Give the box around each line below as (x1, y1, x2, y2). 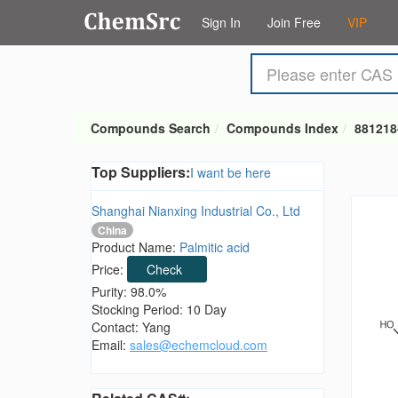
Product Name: (92, 238, 179, 257)
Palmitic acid (179, 238, 250, 257)
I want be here (190, 163, 271, 181)
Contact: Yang (92, 318, 171, 337)
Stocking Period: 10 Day (92, 300, 227, 319)
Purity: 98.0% (92, 283, 166, 301)
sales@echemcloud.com (130, 336, 267, 354)
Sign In (202, 13, 241, 31)
